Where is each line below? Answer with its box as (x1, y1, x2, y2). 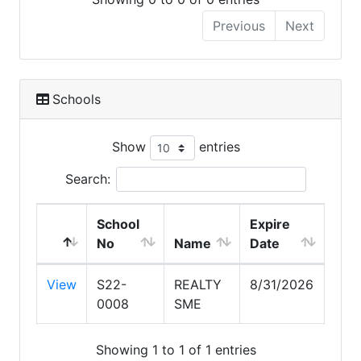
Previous (213, 18, 265, 35)
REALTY (174, 276, 222, 293)
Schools (52, 91, 101, 108)
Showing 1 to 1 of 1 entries (95, 341, 256, 358)
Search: (64, 171, 110, 188)
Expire (250, 216, 290, 233)
